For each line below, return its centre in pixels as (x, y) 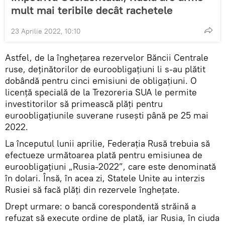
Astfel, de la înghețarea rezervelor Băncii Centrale (107, 57)
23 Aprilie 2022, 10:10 (46, 31)
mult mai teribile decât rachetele (92, 10)
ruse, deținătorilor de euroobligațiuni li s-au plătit (105, 69)
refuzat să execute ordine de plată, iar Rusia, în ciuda (112, 217)
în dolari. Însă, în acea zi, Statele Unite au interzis (105, 178)
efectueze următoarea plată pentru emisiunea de (104, 155)
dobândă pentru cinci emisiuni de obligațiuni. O (101, 80)
